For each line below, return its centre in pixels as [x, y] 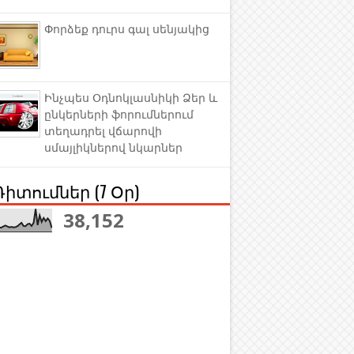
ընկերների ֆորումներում [119, 115]
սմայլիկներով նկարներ [113, 148]
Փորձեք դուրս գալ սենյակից [127, 30]
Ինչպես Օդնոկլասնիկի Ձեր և [131, 98]
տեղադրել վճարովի [103, 132]
